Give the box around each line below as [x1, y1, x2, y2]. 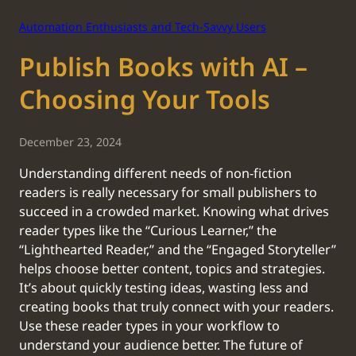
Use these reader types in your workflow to [19, 316, 280, 336]
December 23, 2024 [19, 134, 122, 152]
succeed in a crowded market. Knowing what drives [19, 202, 329, 222]
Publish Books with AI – [19, 48, 308, 87]
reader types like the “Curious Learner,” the [19, 221, 277, 241]
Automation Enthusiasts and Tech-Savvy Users [19, 18, 266, 36]
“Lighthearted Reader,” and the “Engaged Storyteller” [19, 240, 336, 260]
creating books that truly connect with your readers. [19, 297, 334, 317]
